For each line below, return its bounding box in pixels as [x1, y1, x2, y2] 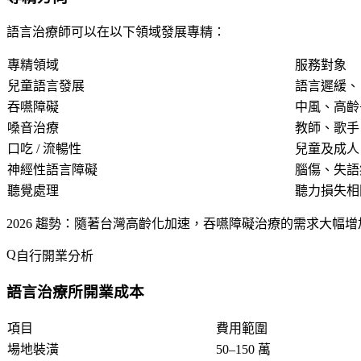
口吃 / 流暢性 [7, 142, 81, 156]
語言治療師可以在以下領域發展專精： [6, 25, 226, 39]
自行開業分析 [16, 249, 93, 263]
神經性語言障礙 [7, 163, 98, 177]
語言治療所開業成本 [6, 283, 144, 301]
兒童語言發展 [7, 79, 85, 93]
